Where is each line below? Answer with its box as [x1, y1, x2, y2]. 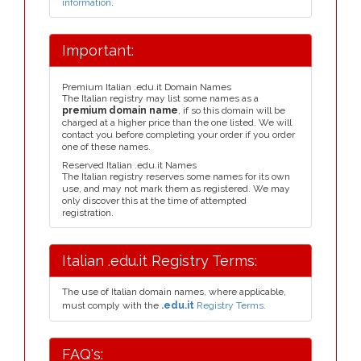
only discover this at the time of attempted [62, 195, 247, 206]
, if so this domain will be [178, 105, 285, 116]
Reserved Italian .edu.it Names [62, 160, 197, 171]
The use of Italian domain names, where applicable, [62, 286, 286, 297]
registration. [62, 207, 114, 218]
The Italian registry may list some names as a [62, 93, 259, 104]
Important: [62, 42, 134, 59]
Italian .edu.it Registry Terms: [62, 252, 257, 269]
